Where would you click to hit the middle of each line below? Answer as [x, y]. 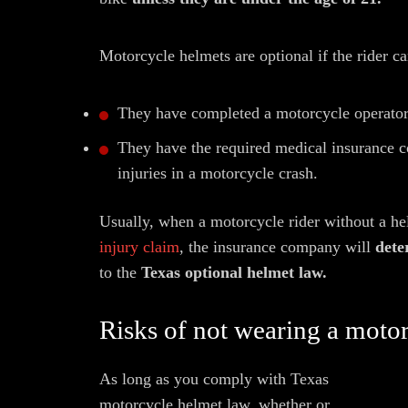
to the [120, 272]
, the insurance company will [277, 247]
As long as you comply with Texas [214, 379]
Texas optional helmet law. [234, 272]
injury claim [139, 247]
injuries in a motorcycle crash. [218, 173]
